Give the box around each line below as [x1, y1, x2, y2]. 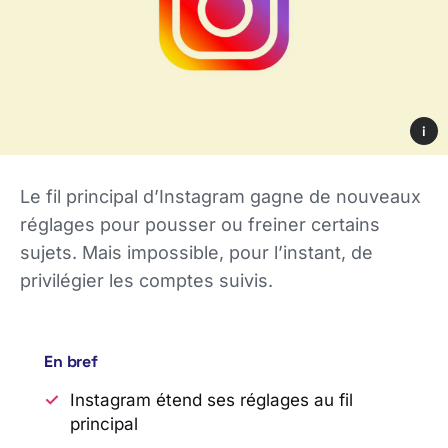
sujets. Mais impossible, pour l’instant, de [20, 241, 373, 263]
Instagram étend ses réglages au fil [69, 390, 353, 411]
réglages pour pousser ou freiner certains [20, 213, 380, 235]
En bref [44, 350, 98, 372]
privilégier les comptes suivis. [20, 269, 273, 291]
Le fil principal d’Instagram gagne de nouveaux [20, 185, 421, 207]
